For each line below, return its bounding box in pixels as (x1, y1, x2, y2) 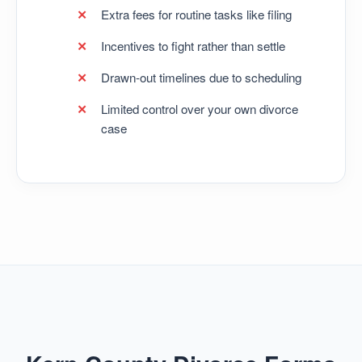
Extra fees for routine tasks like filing (101, 5, 292, 23)
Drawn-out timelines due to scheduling (101, 68, 301, 86)
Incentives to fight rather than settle (101, 36, 285, 54)
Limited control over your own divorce (101, 99, 298, 117)
